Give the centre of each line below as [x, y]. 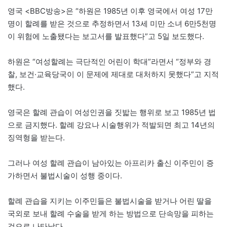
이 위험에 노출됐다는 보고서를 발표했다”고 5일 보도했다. [106, 36]
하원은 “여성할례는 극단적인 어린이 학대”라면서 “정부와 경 [109, 61]
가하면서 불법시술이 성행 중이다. [65, 175]
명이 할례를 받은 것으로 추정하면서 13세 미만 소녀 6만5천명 [112, 23]
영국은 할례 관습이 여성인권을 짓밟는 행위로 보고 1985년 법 [112, 112]
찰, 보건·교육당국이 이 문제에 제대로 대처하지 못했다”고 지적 [113, 74]
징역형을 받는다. [36, 137]
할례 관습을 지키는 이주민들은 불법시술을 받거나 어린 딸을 [110, 201]
